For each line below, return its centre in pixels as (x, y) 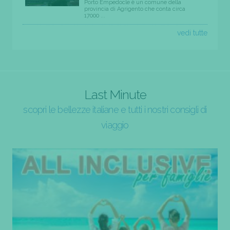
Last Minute (115, 94)
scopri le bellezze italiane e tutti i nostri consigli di (115, 109)
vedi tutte (192, 33)
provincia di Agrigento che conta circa (135, 9)
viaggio (115, 125)
